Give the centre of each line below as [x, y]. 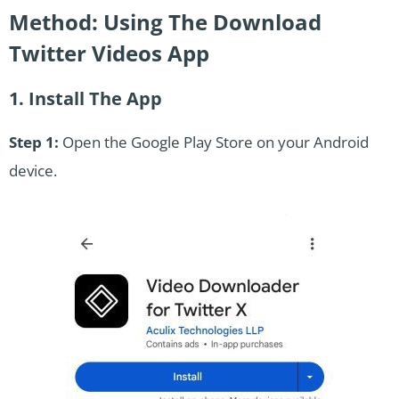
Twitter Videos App [109, 53]
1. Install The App [85, 99]
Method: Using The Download [165, 22]
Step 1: [34, 142]
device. [33, 171]
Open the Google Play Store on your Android [214, 142]
